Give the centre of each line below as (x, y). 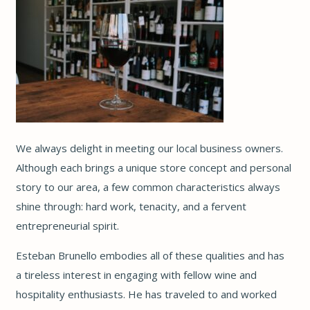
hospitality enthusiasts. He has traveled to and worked (146, 294)
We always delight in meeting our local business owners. (149, 148)
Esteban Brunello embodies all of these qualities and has (150, 255)
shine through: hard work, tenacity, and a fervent (131, 206)
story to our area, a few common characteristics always (148, 186)
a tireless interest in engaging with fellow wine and (136, 274)
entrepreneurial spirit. (67, 225)
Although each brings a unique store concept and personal (153, 167)
